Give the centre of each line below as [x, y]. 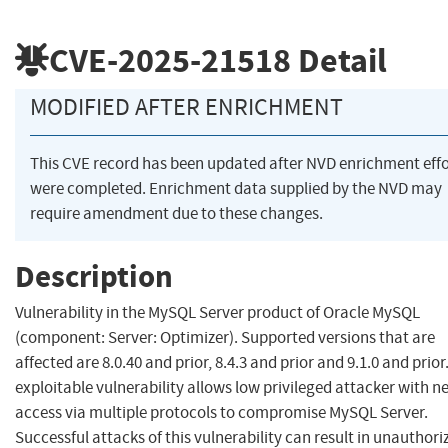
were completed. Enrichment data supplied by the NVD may [236, 189]
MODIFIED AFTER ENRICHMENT [186, 107]
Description [94, 276]
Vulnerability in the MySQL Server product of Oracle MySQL [217, 313]
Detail [339, 60]
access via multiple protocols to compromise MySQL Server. [221, 413]
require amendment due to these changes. [176, 214]
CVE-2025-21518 [170, 60]
